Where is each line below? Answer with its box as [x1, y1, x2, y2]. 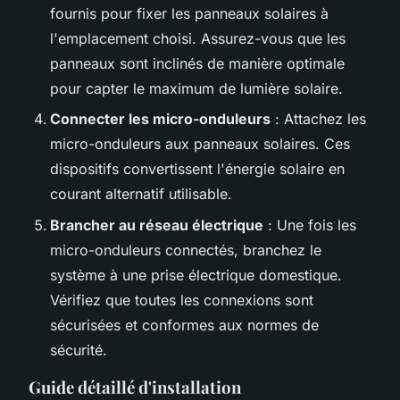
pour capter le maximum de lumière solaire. [50, 79, 343, 97]
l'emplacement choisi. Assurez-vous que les [50, 29, 346, 47]
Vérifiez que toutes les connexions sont [50, 290, 313, 309]
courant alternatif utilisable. [50, 185, 232, 204]
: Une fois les [263, 215, 356, 234]
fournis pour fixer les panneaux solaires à [50, 4, 329, 22]
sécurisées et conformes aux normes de [50, 315, 319, 334]
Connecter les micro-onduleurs [50, 110, 271, 129]
